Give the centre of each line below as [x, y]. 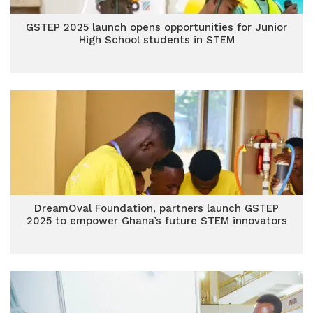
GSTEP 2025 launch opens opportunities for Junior [156, 27]
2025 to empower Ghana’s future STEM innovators [156, 221]
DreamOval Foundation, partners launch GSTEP [156, 208]
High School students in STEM [156, 40]
